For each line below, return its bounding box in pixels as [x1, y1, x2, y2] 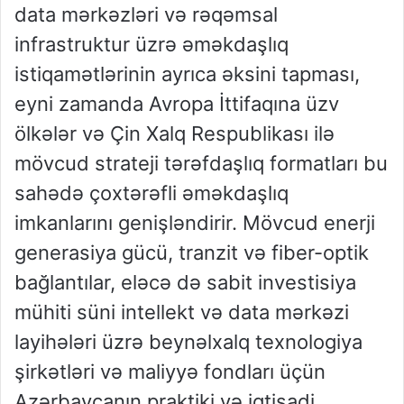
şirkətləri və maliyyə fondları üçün [14, 360, 326, 384]
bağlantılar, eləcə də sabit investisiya [14, 271, 356, 295]
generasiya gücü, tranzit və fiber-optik [14, 241, 369, 265]
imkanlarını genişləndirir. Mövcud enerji [14, 211, 375, 235]
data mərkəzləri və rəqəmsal [14, 3, 278, 27]
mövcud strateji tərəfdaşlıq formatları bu [14, 151, 388, 176]
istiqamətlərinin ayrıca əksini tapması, [14, 62, 360, 87]
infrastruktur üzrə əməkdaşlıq [14, 32, 289, 57]
